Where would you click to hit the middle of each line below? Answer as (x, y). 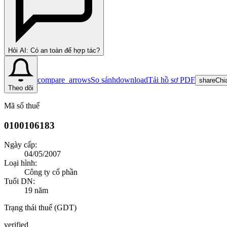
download (132, 80)
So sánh (103, 80)
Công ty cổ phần (51, 172)
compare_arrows (64, 80)
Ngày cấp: (21, 145)
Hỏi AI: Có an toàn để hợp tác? (54, 50)
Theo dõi (21, 88)
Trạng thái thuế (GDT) (40, 208)
